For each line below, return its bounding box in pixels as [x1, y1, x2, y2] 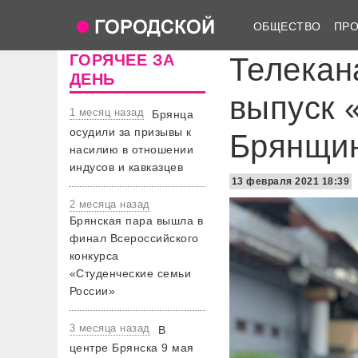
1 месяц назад [70, 106, 145, 118]
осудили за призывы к [70, 125, 192, 138]
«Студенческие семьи [70, 267, 192, 280]
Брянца [152, 108, 194, 121]
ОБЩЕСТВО [253, 19, 321, 33]
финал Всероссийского [70, 232, 199, 245]
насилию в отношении [70, 143, 194, 156]
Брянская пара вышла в [70, 214, 204, 227]
